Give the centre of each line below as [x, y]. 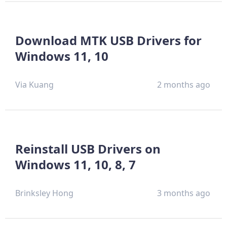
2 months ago [184, 84]
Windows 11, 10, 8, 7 [75, 164]
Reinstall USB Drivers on [88, 148]
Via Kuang [34, 84]
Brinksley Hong [44, 193]
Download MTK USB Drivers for [108, 40]
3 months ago [184, 193]
